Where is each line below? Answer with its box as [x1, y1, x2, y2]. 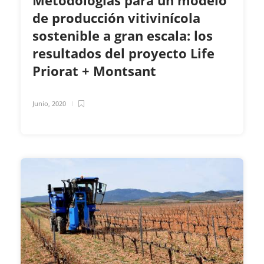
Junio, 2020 [32, 99, 66, 108]
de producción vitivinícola [32, 9, 200, 27]
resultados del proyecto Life [32, 44, 214, 62]
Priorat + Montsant [32, 62, 160, 80]
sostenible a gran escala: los [32, 27, 213, 45]
